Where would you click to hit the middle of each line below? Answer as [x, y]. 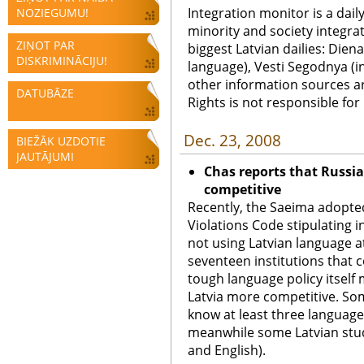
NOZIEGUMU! [52, 13]
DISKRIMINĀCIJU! [62, 61]
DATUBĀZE [45, 93]
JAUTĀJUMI [45, 156]
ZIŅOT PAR [45, 45]
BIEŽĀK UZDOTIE [61, 141]
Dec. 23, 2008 [232, 141]
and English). [227, 350]
